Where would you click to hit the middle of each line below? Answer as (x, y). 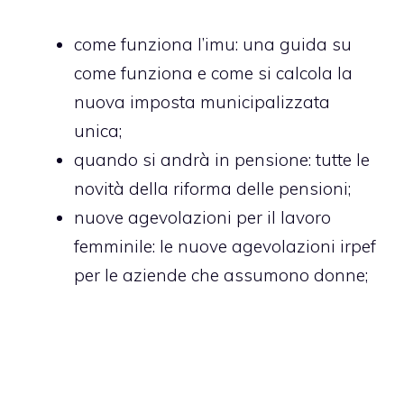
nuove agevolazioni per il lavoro (202, 217)
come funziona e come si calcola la (213, 73)
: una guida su (294, 44)
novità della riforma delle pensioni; (212, 188)
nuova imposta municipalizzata (202, 102)
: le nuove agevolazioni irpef (264, 246)
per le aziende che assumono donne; (221, 275)
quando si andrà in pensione (191, 160)
